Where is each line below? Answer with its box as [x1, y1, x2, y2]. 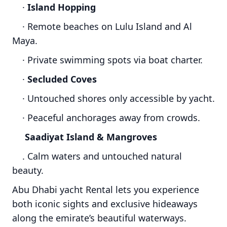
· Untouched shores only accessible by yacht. [12, 92, 215, 105]
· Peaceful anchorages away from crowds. [12, 111, 200, 124]
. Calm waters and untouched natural [12, 150, 182, 163]
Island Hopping [27, 1, 96, 14]
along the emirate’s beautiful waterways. [12, 212, 186, 224]
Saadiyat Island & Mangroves [12, 131, 157, 143]
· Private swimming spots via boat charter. [12, 54, 203, 66]
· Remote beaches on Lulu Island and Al [12, 20, 192, 33]
